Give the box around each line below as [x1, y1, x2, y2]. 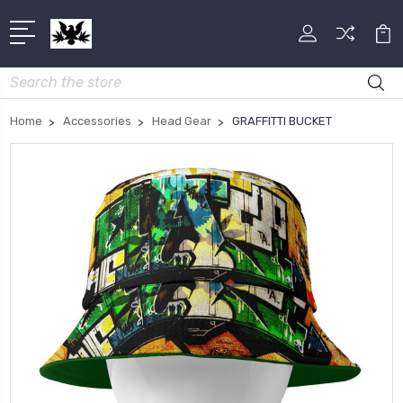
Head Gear [152, 113, 211, 128]
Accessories [63, 113, 131, 128]
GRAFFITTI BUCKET [232, 113, 332, 128]
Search [10, 68, 51, 85]
